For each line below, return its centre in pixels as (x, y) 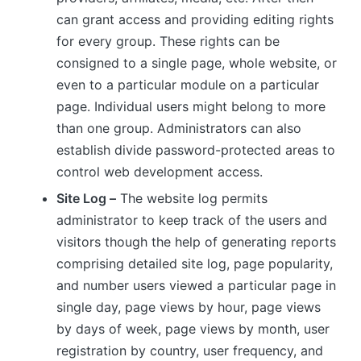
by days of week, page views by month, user (193, 329)
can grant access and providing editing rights (195, 19)
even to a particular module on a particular (188, 84)
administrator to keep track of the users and (192, 220)
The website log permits (192, 199)
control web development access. (160, 171)
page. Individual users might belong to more (191, 106)
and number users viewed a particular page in (196, 286)
